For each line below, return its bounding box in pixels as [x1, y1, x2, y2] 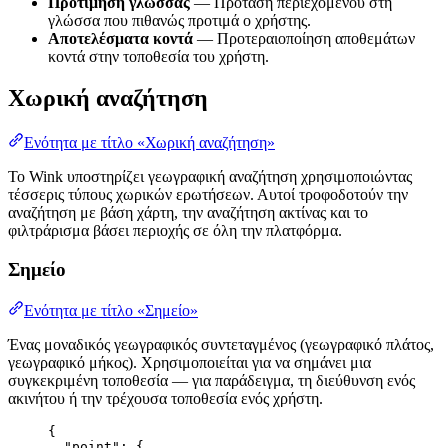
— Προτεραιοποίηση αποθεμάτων [193, 29, 415, 47]
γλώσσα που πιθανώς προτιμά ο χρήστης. [48, 11, 311, 29]
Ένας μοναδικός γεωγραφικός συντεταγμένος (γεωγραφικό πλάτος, [8, 335, 434, 353]
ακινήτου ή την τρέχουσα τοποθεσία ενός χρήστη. [8, 389, 323, 407]
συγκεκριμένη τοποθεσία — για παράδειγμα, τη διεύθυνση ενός [8, 371, 415, 389]
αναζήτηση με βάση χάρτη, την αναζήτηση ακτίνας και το [8, 204, 368, 222]
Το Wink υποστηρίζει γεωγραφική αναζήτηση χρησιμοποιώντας [8, 168, 412, 186]
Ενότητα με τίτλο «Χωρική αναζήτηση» [24, 134, 275, 152]
